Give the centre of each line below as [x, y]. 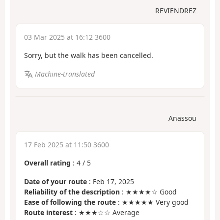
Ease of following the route [70, 202]
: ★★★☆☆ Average [106, 213]
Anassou [182, 118]
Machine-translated [65, 74]
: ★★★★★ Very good [152, 202]
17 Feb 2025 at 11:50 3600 [67, 144]
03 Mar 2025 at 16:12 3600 [67, 37]
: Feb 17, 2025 [110, 182]
